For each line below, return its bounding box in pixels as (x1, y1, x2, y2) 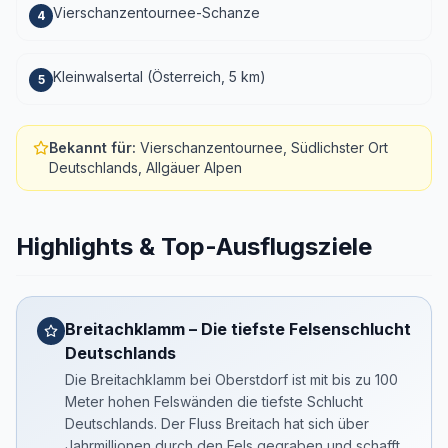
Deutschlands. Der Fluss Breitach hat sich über (65, 415, 369, 432)
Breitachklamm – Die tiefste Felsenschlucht (65, 319, 411, 339)
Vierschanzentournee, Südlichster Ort (140, 139, 388, 156)
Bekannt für (49, 139, 132, 156)
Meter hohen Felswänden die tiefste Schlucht (65, 393, 363, 410)
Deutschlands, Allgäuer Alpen (49, 159, 242, 176)
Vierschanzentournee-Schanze (53, 4, 260, 21)
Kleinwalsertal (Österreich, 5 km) (53, 68, 266, 85)
